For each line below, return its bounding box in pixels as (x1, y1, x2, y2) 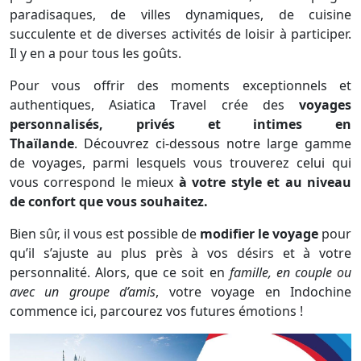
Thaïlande (10, 134, 74, 152)
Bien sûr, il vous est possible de (10, 224, 200, 243)
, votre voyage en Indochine (156, 282, 352, 301)
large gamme (267, 134, 351, 152)
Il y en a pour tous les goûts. (10, 44, 181, 62)
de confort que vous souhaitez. (10, 192, 208, 210)
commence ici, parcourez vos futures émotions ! (10, 301, 303, 320)
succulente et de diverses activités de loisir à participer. (10, 24, 351, 43)
